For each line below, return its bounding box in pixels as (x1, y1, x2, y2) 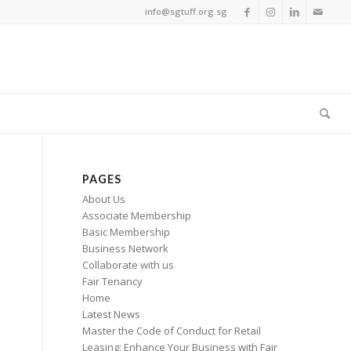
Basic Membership (82, 225, 171, 239)
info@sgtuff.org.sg (145, 5, 228, 17)
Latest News (82, 307, 141, 321)
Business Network (82, 241, 169, 255)
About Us (82, 192, 126, 206)
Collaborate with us (82, 258, 175, 272)
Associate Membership (82, 208, 192, 223)
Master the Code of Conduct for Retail (82, 324, 262, 338)
